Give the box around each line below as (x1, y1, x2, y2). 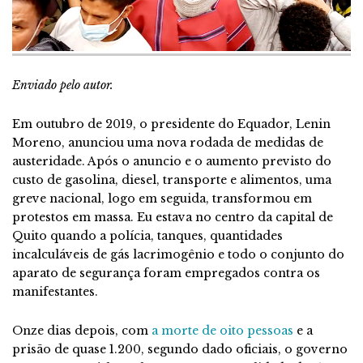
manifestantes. (12, 284, 98, 299)
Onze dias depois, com (12, 322, 148, 338)
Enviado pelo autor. (12, 77, 113, 92)
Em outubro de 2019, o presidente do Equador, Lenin (12, 116, 331, 131)
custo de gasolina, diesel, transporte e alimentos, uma (12, 172, 331, 187)
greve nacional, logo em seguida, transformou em (12, 190, 312, 206)
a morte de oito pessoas (152, 322, 293, 338)
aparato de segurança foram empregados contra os (12, 265, 320, 280)
